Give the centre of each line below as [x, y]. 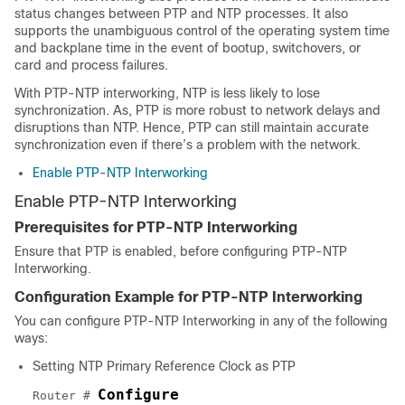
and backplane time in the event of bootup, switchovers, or [188, 48]
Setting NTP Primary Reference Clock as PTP [164, 366]
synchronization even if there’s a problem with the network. [188, 145]
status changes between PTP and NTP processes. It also [181, 14]
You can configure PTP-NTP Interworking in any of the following [201, 321]
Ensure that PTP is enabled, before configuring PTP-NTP [181, 251]
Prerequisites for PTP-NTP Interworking [156, 227]
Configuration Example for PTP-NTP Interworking [188, 297]
